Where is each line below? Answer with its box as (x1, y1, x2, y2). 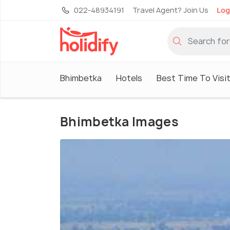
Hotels (116, 72, 142, 84)
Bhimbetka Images (60, 113, 179, 131)
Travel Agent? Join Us (132, 5, 208, 15)
